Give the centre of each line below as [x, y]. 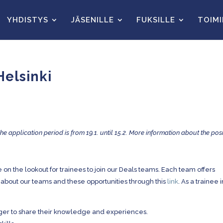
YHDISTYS [28, 20]
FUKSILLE [156, 20]
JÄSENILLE [92, 20]
